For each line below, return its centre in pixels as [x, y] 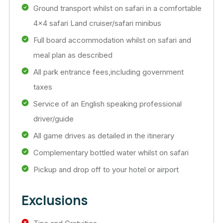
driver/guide [54, 119]
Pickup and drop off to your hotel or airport [106, 169]
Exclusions [55, 200]
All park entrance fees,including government [109, 72]
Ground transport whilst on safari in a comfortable [117, 8]
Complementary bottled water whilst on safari [111, 153]
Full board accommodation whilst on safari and [112, 40]
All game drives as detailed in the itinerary [104, 136]
